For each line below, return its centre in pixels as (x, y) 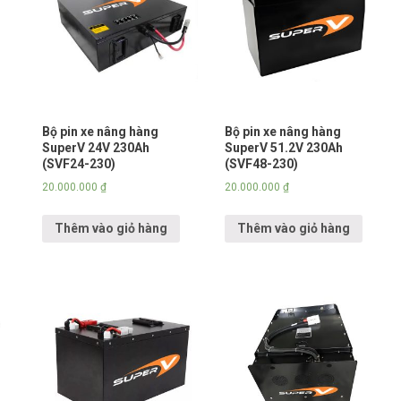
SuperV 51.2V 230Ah (283, 147)
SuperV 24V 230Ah (95, 147)
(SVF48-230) (261, 163)
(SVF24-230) (78, 163)
